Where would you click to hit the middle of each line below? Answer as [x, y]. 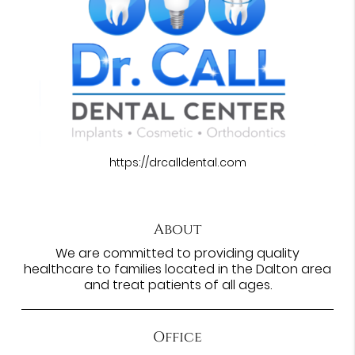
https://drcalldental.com [177, 163]
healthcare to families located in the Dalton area [177, 269]
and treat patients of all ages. [177, 285]
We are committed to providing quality [177, 254]
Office [177, 338]
